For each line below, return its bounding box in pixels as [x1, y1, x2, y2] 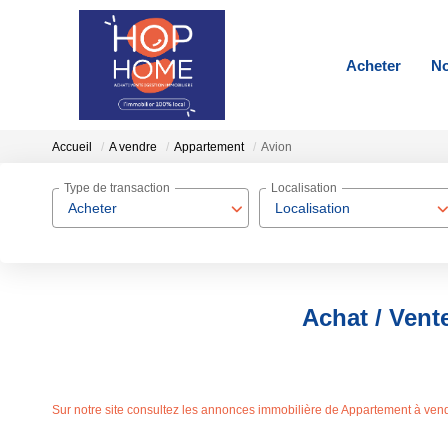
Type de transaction [64, 181, 170, 196]
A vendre [109, 140, 157, 155]
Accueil [52, 140, 92, 155]
